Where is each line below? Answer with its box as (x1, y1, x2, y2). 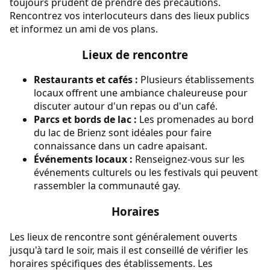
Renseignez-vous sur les (133, 152, 245, 166)
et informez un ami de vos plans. (10, 22, 158, 36)
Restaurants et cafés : (34, 73, 138, 87)
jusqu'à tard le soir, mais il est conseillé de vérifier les (10, 243, 248, 257)
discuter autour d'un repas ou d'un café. (34, 99, 218, 113)
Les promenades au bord (137, 113, 254, 127)
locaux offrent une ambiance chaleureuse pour (34, 86, 248, 100)
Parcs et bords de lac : (34, 113, 137, 127)
